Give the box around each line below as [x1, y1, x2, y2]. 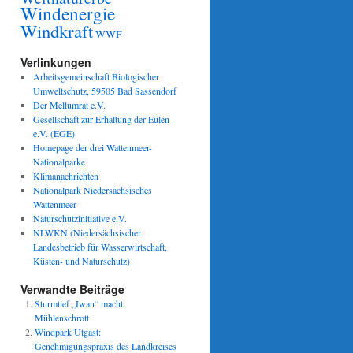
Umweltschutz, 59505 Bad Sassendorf [32, 84, 176, 97]
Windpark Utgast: [35, 325, 101, 338]
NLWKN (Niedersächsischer [32, 226, 141, 239]
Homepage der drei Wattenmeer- [32, 141, 152, 154]
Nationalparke [32, 155, 85, 168]
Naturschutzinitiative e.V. [32, 212, 127, 225]
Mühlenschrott [35, 311, 89, 324]
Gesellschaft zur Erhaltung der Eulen [32, 113, 169, 125]
